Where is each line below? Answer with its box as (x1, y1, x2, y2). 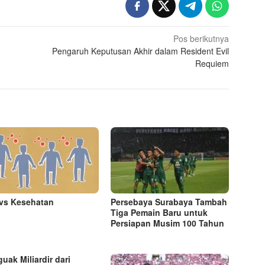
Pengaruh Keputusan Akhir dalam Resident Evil (52, 44, 230, 57)
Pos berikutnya (173, 32, 230, 44)
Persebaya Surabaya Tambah (111, 195, 228, 208)
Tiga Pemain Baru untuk (111, 206, 208, 218)
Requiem (195, 57, 230, 69)
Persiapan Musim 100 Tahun (111, 216, 225, 229)
